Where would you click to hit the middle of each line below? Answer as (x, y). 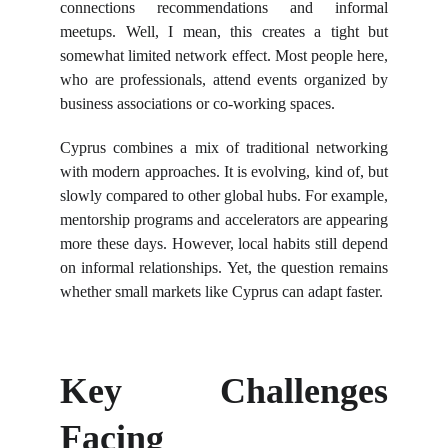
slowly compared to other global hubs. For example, (224, 195)
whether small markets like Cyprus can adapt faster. (221, 291)
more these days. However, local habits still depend (224, 243)
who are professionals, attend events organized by (224, 79)
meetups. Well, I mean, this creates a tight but (224, 31)
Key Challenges (224, 391)
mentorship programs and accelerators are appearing (224, 219)
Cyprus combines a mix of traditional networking (224, 147)
